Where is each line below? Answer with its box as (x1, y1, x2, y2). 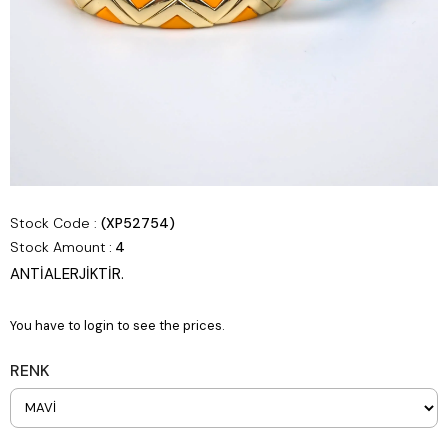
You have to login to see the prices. (10, 316, 225, 334)
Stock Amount (10, 238, 106, 256)
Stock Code (10, 214, 90, 232)
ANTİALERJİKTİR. (10, 264, 128, 284)
